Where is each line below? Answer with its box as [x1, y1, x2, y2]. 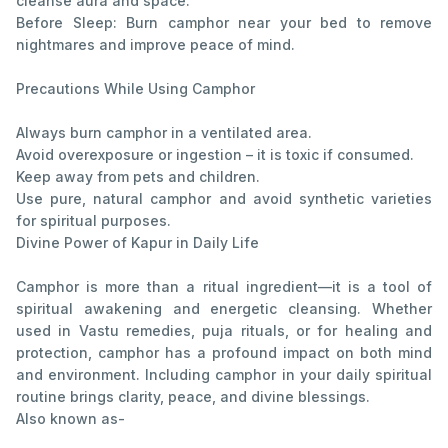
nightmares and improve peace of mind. [16, 35, 295, 53]
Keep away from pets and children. [16, 167, 260, 185]
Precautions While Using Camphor [16, 79, 255, 97]
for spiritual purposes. [16, 211, 171, 229]
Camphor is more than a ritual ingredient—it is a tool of [16, 277, 432, 295]
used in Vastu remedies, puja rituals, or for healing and [16, 321, 432, 339]
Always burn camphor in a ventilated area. [16, 123, 312, 141]
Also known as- [16, 409, 125, 427]
